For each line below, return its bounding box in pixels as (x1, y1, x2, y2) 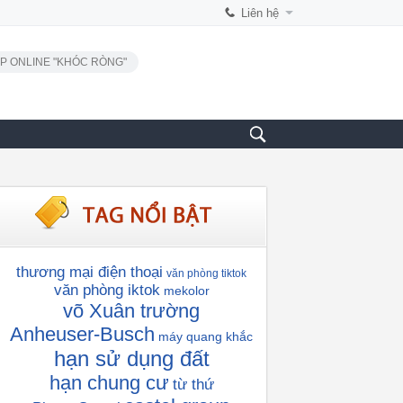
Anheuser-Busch (10, 323, 155, 345)
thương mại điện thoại (16, 264, 163, 281)
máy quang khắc (158, 329, 253, 344)
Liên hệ (241, 6, 279, 20)
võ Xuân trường (63, 300, 200, 322)
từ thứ (172, 376, 214, 393)
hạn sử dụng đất (53, 346, 210, 371)
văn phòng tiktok (166, 267, 246, 280)
